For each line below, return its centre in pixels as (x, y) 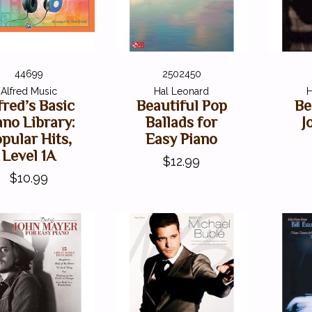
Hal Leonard (182, 91)
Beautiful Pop (181, 105)
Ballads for (182, 122)
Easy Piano (182, 139)
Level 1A (29, 155)
